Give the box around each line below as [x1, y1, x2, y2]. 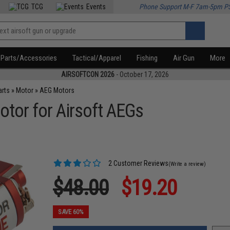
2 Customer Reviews [107, 159, 169, 167]
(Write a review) [168, 161, 206, 167]
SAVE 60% [58, 208, 84, 216]
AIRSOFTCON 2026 [61, 70, 114, 79]
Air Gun [173, 53, 195, 63]
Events [86, 3, 106, 11]
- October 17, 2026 [114, 70, 169, 79]
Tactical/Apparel [72, 53, 122, 63]
